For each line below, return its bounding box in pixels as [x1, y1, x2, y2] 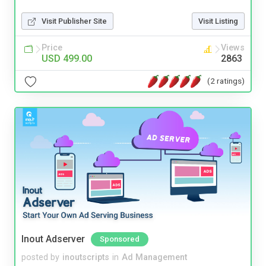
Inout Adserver [21, 233, 85, 245]
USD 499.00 [42, 53, 92, 65]
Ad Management [122, 252, 187, 263]
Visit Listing [198, 17, 238, 26]
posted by [21, 252, 59, 263]
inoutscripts [62, 252, 109, 263]
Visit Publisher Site [42, 17, 107, 26]
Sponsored [100, 235, 140, 244]
